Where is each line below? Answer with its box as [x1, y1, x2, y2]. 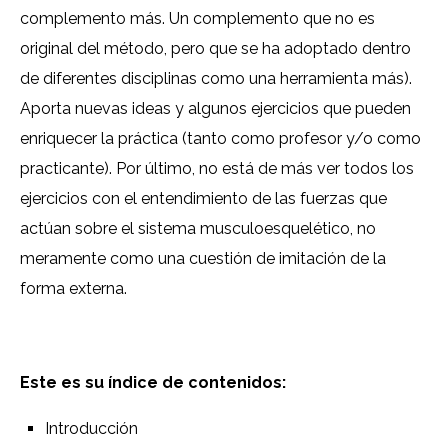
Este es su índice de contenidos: [20, 373, 286, 393]
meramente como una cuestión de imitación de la [20, 249, 386, 269]
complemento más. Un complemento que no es [20, 9, 375, 29]
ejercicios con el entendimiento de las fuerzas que [20, 189, 387, 209]
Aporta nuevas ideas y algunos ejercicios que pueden [20, 99, 411, 119]
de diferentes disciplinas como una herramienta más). [20, 69, 412, 89]
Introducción [45, 419, 138, 439]
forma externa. [20, 279, 127, 299]
